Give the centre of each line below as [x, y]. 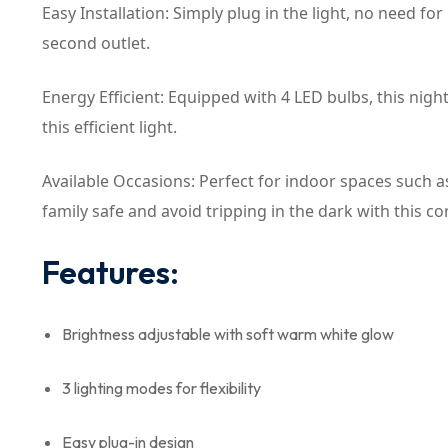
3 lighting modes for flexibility [161, 387]
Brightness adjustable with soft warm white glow [228, 333]
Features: [110, 271]
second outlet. [96, 42]
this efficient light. [109, 126]
